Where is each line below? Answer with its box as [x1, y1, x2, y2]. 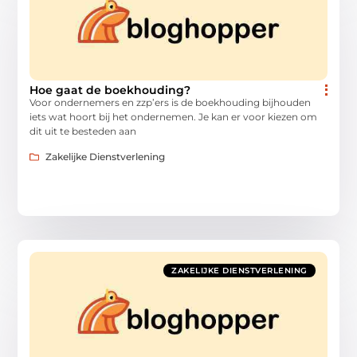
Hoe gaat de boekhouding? [29, 82, 191, 97]
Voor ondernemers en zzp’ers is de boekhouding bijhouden [29, 96, 312, 108]
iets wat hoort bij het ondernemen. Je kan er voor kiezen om [29, 110, 318, 123]
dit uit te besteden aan [29, 124, 137, 137]
